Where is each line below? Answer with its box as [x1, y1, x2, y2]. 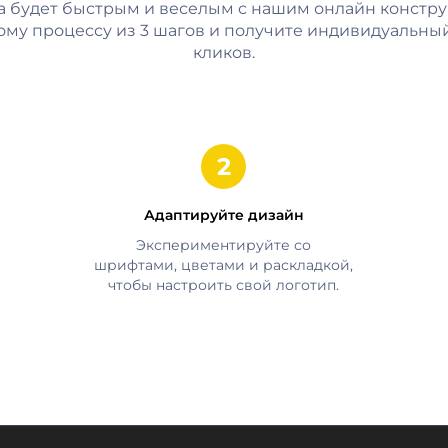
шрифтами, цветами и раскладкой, [94, 255, 354, 274]
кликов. [192, 42, 255, 62]
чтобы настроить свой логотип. [108, 275, 340, 294]
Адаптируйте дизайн [143, 205, 304, 224]
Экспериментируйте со [136, 235, 312, 254]
